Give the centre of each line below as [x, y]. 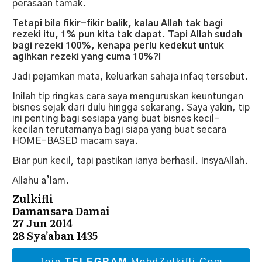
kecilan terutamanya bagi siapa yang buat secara [119, 130]
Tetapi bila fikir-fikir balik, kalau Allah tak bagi [118, 23]
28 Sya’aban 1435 [55, 235]
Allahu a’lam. [41, 180]
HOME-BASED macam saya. [75, 141]
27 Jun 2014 [42, 223]
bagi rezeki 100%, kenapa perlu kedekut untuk [118, 45]
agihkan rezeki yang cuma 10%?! [87, 56]
